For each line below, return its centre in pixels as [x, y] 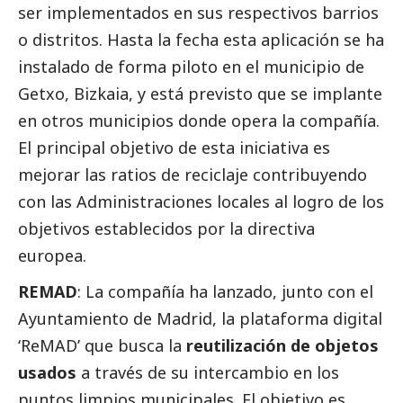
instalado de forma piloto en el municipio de [191, 67]
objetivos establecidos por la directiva [166, 229]
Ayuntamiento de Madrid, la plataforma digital [200, 319]
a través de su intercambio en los [208, 373]
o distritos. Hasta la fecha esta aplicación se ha [201, 40]
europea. [52, 256]
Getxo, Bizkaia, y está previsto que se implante [200, 94]
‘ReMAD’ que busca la [102, 346]
